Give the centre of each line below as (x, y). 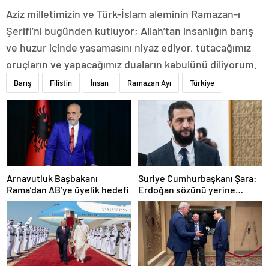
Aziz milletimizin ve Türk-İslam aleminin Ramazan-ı (123, 14)
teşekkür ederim (173, 212)
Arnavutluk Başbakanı (52, 178)
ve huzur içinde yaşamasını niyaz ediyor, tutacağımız (128, 48)
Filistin (61, 83)
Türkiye (202, 83)
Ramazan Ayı (149, 83)
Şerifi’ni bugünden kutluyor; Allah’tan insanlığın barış (130, 31)
